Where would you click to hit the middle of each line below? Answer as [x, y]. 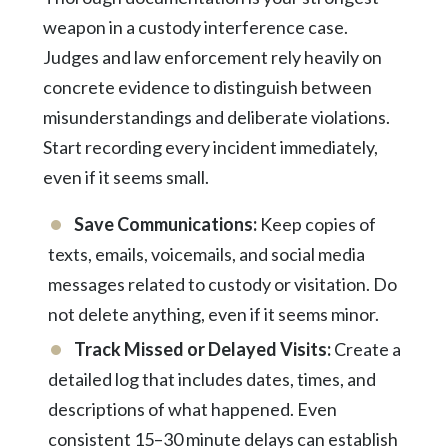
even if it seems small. [125, 176]
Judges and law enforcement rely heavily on [212, 56]
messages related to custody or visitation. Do [222, 283]
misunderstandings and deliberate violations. [216, 116]
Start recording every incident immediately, [210, 146]
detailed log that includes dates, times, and [211, 378]
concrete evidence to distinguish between [207, 86]
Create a [365, 348]
